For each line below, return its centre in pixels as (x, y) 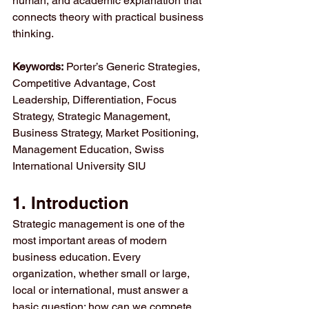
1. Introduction (71, 203)
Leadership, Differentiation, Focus (96, 100)
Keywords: (38, 67)
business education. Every (78, 257)
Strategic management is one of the (100, 224)
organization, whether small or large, (102, 273)
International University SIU (79, 166)
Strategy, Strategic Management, (93, 116)
